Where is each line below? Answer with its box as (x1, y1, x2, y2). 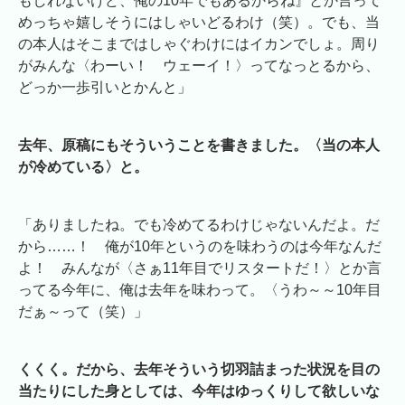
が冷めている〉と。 (18, 159, 148, 175)
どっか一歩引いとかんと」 (18, 80, 192, 96)
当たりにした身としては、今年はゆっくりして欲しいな (18, 383, 380, 400)
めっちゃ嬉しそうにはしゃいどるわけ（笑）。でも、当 (18, 14, 380, 31)
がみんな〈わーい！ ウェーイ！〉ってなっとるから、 (18, 58, 380, 74)
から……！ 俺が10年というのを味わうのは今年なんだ (18, 239, 381, 255)
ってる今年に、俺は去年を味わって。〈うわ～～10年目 (18, 282, 381, 298)
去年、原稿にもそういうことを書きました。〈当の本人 (18, 137, 380, 154)
